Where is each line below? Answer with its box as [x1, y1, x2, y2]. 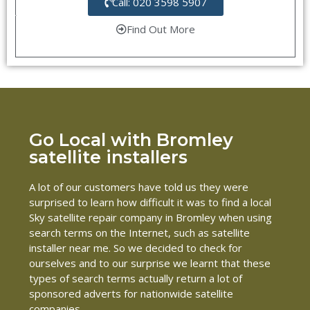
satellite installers [29, 146, 188, 168]
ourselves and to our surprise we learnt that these [29, 256, 271, 271]
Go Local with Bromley [29, 129, 233, 151]
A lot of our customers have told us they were [29, 180, 248, 194]
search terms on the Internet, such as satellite [29, 226, 250, 240]
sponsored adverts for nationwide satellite [29, 286, 233, 301]
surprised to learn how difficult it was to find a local [29, 195, 271, 210]
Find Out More [126, 22, 195, 37]
